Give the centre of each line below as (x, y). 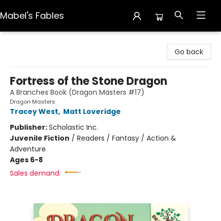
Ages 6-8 (26, 160)
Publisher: (29, 127)
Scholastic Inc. (74, 127)
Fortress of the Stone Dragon (89, 81)
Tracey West (34, 111)
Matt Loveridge (92, 111)
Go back (189, 52)
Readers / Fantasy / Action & (127, 138)
